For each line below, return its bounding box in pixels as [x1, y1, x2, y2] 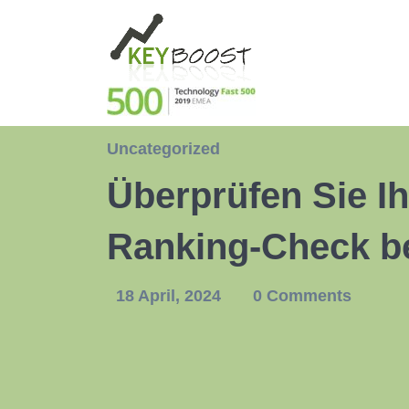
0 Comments [253, 287, 351, 305]
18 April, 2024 [116, 287, 225, 305]
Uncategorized [107, 140, 220, 158]
